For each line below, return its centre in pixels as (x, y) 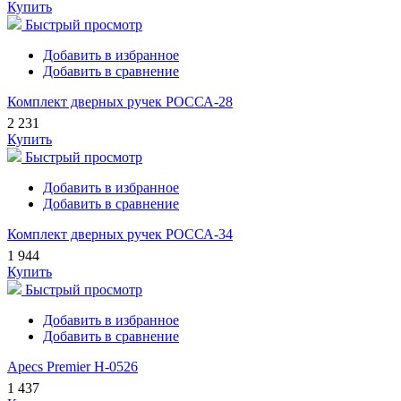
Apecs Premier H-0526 (73, 367)
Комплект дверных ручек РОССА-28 (120, 102)
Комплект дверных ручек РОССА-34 (120, 235)
